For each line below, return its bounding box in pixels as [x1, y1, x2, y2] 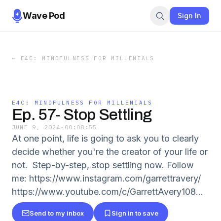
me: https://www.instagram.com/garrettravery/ [12, 173, 201, 184]
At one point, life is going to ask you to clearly [12, 133, 199, 144]
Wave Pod [23, 10, 65, 21]
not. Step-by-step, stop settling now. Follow [12, 160, 194, 170]
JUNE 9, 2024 [12, 123, 61, 131]
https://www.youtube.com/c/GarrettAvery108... [12, 186, 203, 197]
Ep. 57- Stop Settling [12, 106, 152, 123]
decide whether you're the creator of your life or [12, 147, 208, 157]
